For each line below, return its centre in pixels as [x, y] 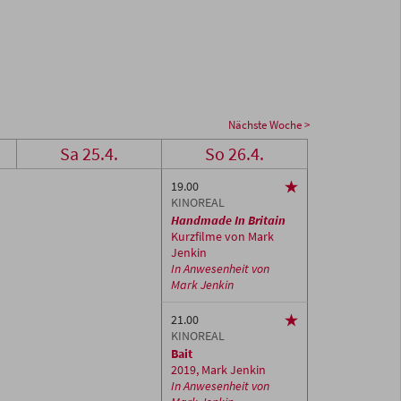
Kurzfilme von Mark [223, 237]
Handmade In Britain [229, 221]
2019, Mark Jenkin [219, 370]
